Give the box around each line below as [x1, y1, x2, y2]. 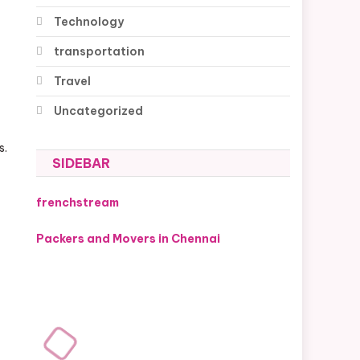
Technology [54, 14, 125, 29]
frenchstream [36, 194, 120, 210]
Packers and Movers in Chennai [36, 231, 221, 246]
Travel [54, 73, 92, 88]
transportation [54, 43, 145, 59]
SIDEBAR [52, 154, 111, 171]
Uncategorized [54, 103, 144, 118]
